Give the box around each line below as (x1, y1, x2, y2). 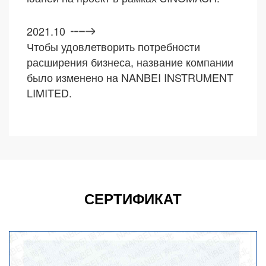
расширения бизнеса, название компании (27, 53, 233, 69)
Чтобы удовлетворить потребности (27, 38, 200, 54)
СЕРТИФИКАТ (84, 188, 182, 208)
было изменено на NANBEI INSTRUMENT (27, 69, 233, 85)
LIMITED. (27, 84, 72, 100)
